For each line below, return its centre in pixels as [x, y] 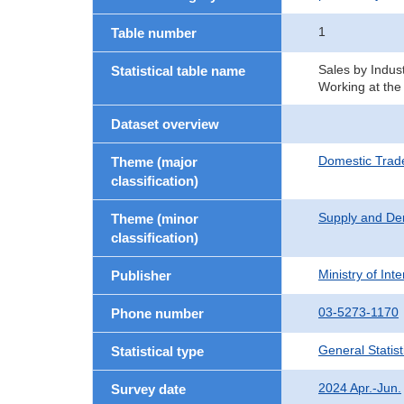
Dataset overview [165, 124]
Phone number [157, 313]
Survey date [148, 389]
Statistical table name [178, 71]
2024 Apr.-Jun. [360, 388]
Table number [154, 33]
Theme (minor [155, 219]
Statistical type [157, 351]
